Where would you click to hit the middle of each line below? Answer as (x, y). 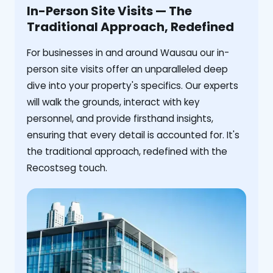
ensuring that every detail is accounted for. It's (133, 135)
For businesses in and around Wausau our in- (128, 53)
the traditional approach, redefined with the (127, 152)
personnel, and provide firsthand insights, (120, 119)
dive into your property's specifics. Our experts (133, 86)
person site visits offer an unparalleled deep (127, 69)
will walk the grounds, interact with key (113, 102)
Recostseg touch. (67, 168)
